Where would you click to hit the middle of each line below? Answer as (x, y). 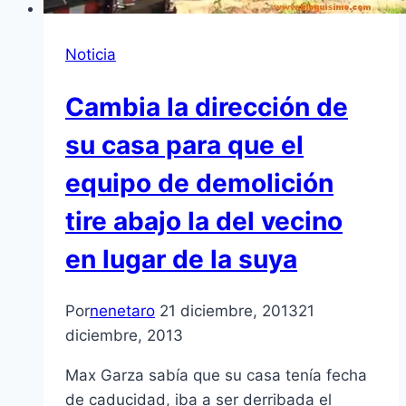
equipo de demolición (199, 183)
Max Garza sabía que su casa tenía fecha (216, 376)
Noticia (91, 54)
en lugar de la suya (181, 259)
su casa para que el (184, 145)
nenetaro (122, 311)
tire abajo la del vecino (204, 221)
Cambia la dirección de (207, 106)
